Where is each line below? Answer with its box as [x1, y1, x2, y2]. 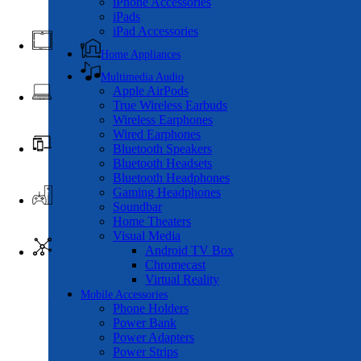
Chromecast [145, 258, 205, 272]
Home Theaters [113, 214, 191, 228]
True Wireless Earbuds [113, 98, 227, 112]
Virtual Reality [145, 272, 219, 286]
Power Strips [113, 345, 178, 359]
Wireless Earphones [113, 113, 213, 127]
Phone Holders [113, 301, 189, 315]
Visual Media [113, 229, 180, 243]
